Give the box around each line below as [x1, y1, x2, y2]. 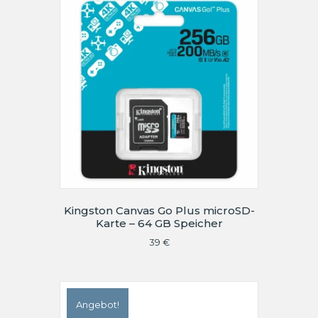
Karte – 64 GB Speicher [95, 216, 223, 231]
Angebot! [76, 298, 119, 310]
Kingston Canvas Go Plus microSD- [63, 204, 255, 218]
